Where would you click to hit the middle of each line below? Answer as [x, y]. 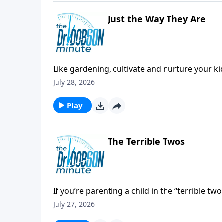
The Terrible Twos [146, 141]
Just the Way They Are [157, 19]
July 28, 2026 [74, 82]
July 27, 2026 [74, 204]
